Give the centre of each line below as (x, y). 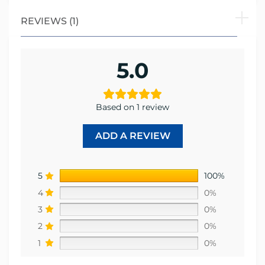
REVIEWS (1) (50, 21)
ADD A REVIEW (132, 136)
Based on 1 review (132, 107)
